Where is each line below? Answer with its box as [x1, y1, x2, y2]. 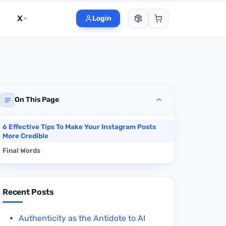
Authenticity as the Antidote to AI [19, 213, 146, 223]
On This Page [15, 95, 59, 104]
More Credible [3, 132, 50, 140]
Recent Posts [3, 187, 54, 197]
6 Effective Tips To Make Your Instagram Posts [3, 123, 156, 131]
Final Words [3, 146, 40, 154]
